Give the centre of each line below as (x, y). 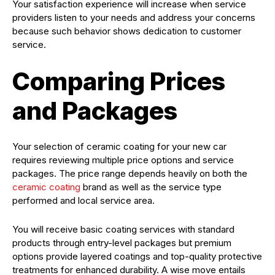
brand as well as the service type (151, 187)
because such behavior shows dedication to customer (127, 31)
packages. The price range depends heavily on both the (130, 173)
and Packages (95, 110)
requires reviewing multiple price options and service (123, 160)
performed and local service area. (83, 200)
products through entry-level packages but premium (122, 242)
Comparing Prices (119, 81)
